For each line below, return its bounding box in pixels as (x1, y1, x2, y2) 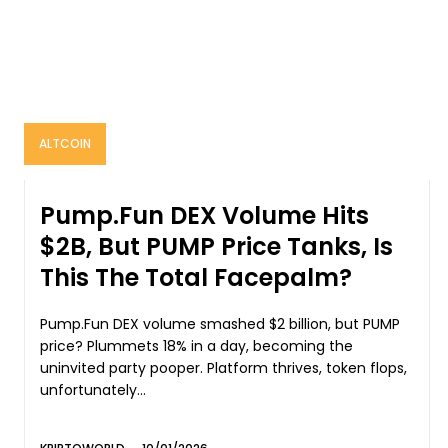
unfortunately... (40, 380, 146, 401)
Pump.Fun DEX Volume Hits (40, 199, 369, 233)
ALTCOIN (39, 135, 91, 153)
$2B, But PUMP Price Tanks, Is (40, 230, 393, 264)
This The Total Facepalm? (40, 261, 352, 295)
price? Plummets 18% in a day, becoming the (40, 336, 353, 357)
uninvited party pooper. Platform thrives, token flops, (40, 358, 207, 379)
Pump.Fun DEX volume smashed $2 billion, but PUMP (40, 314, 400, 335)
